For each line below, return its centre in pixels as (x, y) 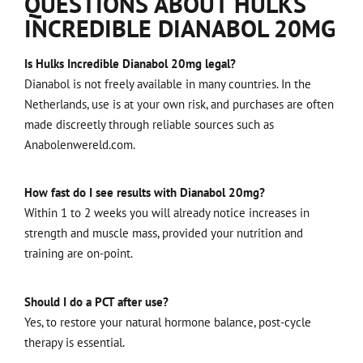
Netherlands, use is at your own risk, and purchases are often (179, 105)
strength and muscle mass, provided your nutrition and (164, 233)
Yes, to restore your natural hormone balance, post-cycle (168, 322)
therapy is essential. (75, 342)
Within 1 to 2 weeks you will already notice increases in (167, 213)
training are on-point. (79, 254)
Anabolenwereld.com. (80, 145)
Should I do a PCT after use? (96, 301)
